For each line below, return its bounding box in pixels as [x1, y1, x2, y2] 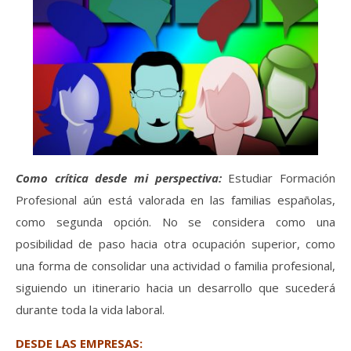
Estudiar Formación [221, 170, 336, 186]
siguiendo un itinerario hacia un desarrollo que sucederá [16, 280, 335, 296]
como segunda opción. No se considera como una [16, 214, 335, 230]
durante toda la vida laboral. [16, 302, 165, 318]
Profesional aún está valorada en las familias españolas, [16, 192, 335, 208]
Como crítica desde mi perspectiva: [16, 170, 222, 186]
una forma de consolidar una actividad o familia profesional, [16, 258, 335, 274]
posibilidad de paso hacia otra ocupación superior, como [16, 236, 335, 252]
